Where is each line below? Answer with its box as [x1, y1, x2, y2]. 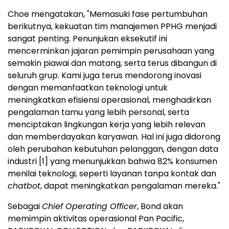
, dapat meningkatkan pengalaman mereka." [40, 179, 220, 192]
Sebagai [8, 200, 42, 212]
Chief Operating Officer [42, 200, 137, 212]
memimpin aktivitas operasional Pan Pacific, [8, 212, 184, 224]
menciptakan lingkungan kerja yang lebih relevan [8, 118, 205, 130]
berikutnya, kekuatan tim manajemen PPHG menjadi [8, 20, 217, 32]
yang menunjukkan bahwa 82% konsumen [48, 155, 217, 167]
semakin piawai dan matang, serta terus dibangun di [8, 57, 217, 69]
